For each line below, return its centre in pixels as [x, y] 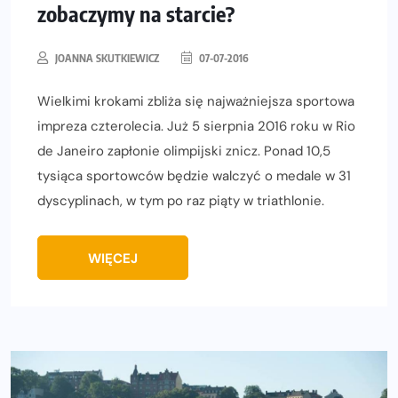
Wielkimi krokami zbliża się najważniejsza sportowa [196, 102]
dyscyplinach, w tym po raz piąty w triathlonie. [181, 201]
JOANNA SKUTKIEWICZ [107, 59]
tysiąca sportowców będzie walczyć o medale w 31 [194, 176]
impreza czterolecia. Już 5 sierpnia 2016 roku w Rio [196, 127]
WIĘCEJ [113, 259]
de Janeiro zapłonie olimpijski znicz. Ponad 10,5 [184, 151]
